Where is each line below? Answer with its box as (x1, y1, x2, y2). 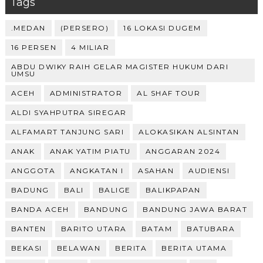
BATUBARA (187, 224, 235, 233)
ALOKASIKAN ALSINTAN (139, 127, 240, 136)
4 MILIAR (71, 42, 110, 52)
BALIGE (98, 185, 131, 194)
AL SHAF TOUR (137, 88, 201, 97)
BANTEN (11, 224, 46, 233)
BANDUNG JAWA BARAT (143, 204, 248, 214)
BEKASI (11, 243, 42, 252)
